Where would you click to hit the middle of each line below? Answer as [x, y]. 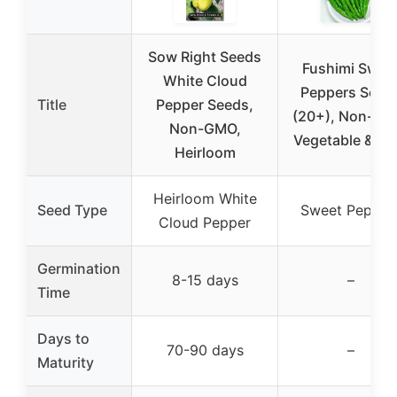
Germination [79, 268]
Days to [63, 338]
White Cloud [205, 80]
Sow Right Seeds [205, 56]
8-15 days [205, 280]
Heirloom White [205, 198]
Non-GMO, [205, 128]
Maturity [66, 362]
